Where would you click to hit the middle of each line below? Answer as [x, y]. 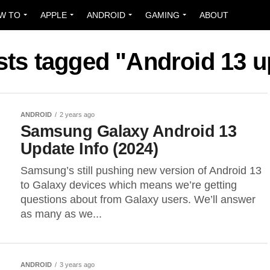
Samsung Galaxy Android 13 [129, 131]
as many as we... [61, 214]
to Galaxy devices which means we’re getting [129, 185]
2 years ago [77, 115]
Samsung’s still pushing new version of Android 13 [141, 171]
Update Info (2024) [89, 149]
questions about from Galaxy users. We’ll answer [138, 199]
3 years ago [77, 265]
